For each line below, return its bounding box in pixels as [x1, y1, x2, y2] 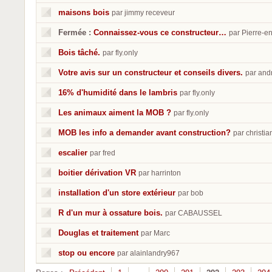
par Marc [141, 229, 170, 237]
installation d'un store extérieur [58, 188, 175, 197]
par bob [178, 189, 203, 197]
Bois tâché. [58, 48, 100, 57]
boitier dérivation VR [58, 168, 136, 177]
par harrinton [138, 169, 181, 177]
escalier [58, 148, 87, 157]
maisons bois [58, 8, 109, 17]
